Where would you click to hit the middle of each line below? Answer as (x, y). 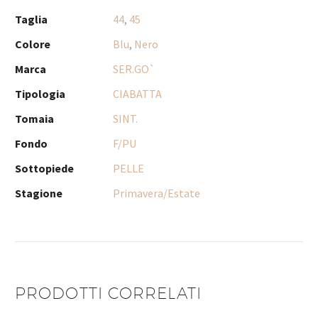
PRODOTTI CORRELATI (108, 294)
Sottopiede (44, 169)
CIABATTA (137, 94)
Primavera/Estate (157, 193)
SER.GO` (134, 69)
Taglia (31, 20)
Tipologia (40, 94)
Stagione (39, 193)
